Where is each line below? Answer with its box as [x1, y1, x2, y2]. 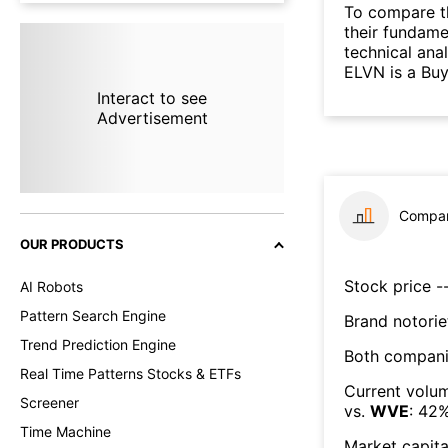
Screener [20, 394, 79, 411]
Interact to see [96, 88, 207, 108]
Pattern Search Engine [20, 307, 166, 324]
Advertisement [96, 108, 208, 128]
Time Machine [20, 423, 111, 440]
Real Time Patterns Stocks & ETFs [20, 365, 241, 382]
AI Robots [20, 278, 83, 295]
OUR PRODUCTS [20, 236, 124, 252]
